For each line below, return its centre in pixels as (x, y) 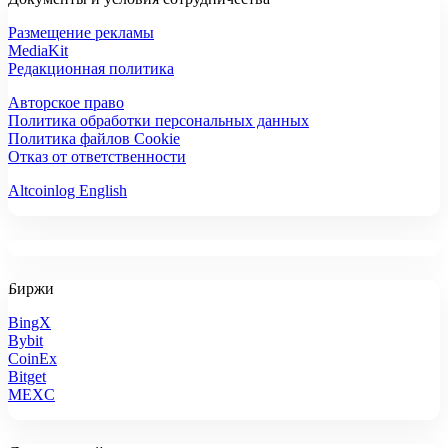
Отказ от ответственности (97, 157)
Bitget (27, 377)
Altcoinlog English (67, 191)
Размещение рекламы (81, 33)
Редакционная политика (91, 69)
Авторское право (66, 103)
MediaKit (38, 51)
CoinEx (32, 359)
